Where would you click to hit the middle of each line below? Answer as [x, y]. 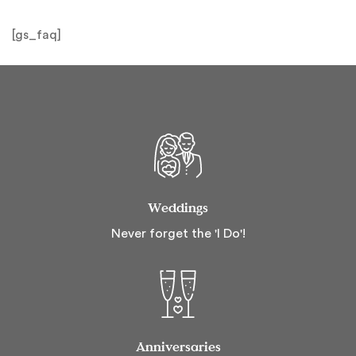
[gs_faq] [37, 35]
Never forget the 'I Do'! [178, 233]
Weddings [178, 207]
